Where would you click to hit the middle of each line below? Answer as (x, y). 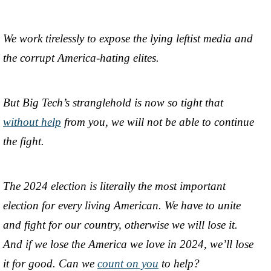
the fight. (25, 141)
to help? (181, 263)
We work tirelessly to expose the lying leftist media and (128, 38)
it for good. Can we (50, 263)
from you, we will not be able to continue (158, 122)
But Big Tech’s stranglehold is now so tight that (113, 102)
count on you (128, 263)
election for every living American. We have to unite (122, 205)
